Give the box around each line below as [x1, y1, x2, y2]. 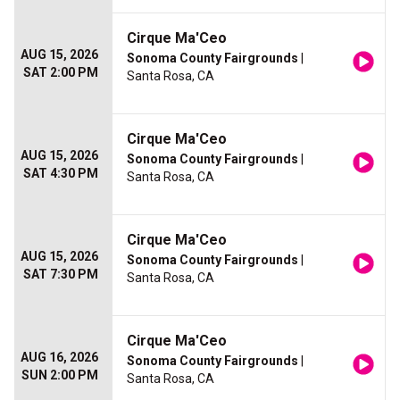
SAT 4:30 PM [23, 166, 98, 180]
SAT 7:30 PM [23, 267, 98, 281]
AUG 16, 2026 [21, 350, 98, 364]
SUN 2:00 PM [21, 368, 98, 382]
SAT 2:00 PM [23, 65, 98, 79]
